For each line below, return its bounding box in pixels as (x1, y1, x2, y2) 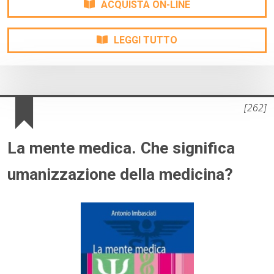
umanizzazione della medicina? (7, 165, 233, 183)
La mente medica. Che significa (7, 138, 235, 157)
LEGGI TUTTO (114, 34, 177, 46)
